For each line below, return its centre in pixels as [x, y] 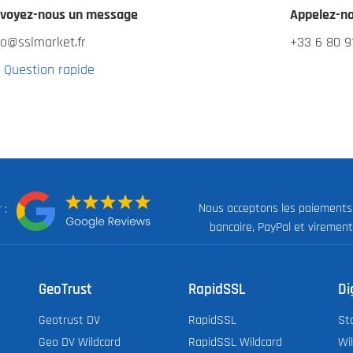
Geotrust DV [69, 320]
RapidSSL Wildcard [235, 342]
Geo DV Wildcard [80, 342]
